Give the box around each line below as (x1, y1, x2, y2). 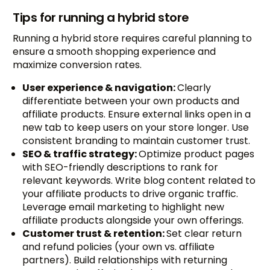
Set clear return (166, 227, 242, 241)
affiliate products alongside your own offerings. (22, 213, 244, 228)
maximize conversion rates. (13, 58, 142, 72)
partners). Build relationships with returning (22, 253, 228, 268)
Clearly (177, 81, 212, 95)
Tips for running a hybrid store (13, 9, 189, 27)
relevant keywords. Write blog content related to (22, 174, 256, 188)
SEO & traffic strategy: (22, 147, 139, 162)
